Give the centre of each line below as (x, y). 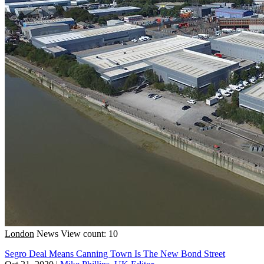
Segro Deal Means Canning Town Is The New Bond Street (115, 253)
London (19, 233)
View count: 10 (89, 233)
